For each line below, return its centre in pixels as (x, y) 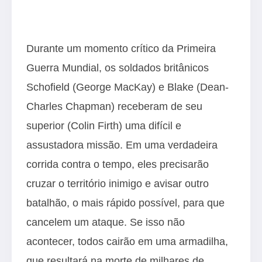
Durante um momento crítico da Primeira (121, 48)
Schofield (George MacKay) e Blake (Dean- (127, 87)
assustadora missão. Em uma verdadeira (122, 144)
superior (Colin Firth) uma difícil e (104, 125)
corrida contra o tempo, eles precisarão (118, 164)
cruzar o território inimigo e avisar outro (118, 183)
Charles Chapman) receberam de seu (114, 106)
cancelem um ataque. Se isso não (106, 222)
